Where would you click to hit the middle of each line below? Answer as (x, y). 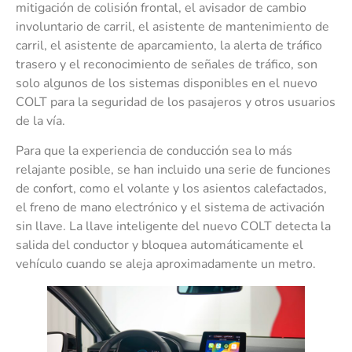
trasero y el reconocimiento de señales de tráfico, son (167, 64)
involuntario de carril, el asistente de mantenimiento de (172, 26)
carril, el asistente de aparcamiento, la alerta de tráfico (169, 45)
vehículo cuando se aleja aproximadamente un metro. (166, 264)
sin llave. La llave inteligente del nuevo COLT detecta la (173, 226)
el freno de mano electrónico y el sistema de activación (170, 207)
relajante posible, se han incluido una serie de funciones (173, 169)
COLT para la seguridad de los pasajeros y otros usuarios (176, 102)
